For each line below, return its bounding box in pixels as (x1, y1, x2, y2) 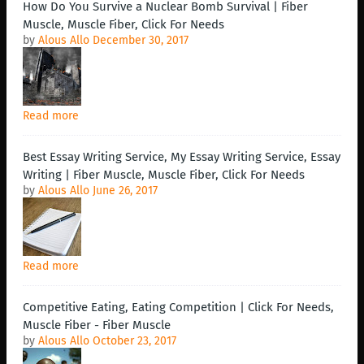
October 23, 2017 (93, 334, 176, 349)
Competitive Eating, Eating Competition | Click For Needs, (23, 300, 334, 315)
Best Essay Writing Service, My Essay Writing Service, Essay (23, 149, 340, 165)
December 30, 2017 (93, 33, 188, 48)
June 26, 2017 (93, 184, 158, 198)
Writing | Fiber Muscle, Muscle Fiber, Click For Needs (23, 167, 305, 183)
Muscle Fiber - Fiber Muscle (23, 318, 171, 333)
